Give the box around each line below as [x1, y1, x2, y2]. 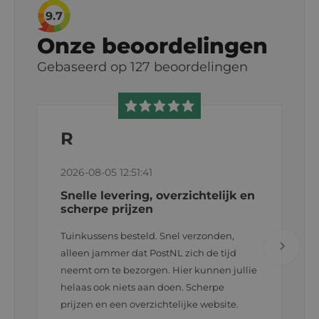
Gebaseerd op [37, 59, 130, 75]
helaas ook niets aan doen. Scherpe [61, 281, 224, 293]
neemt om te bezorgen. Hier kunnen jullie [61, 264, 257, 276]
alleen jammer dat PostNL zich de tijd [61, 247, 236, 259]
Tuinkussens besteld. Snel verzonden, [61, 230, 234, 242]
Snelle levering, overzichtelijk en [61, 189, 255, 203]
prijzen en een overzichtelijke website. [61, 298, 239, 310]
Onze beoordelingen [37, 33, 268, 60]
